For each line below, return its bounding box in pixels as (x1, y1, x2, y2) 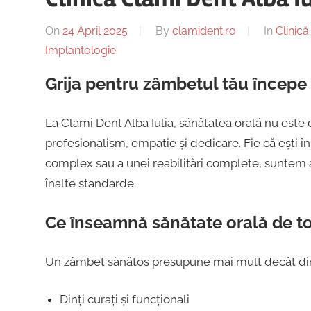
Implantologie (44, 44, 116, 58)
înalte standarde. (44, 176, 136, 190)
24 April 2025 (62, 24, 128, 38)
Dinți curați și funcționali (59, 292, 190, 307)
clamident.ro (171, 24, 236, 38)
